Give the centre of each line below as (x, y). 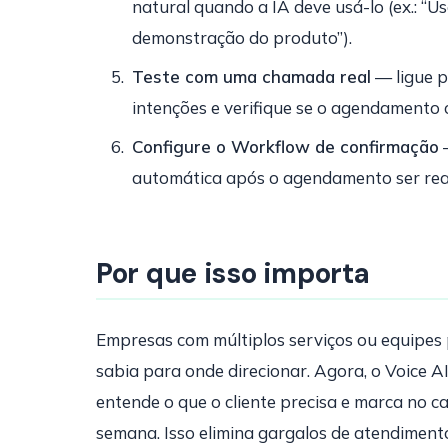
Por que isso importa (233, 273)
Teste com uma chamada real (251, 76)
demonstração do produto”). (242, 37)
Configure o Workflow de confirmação (285, 146)
